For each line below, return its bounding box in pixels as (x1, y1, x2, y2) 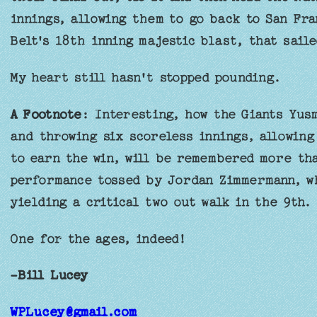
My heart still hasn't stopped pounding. (9, 71, 281, 84)
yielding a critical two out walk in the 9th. (9, 195, 311, 208)
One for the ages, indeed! (9, 232, 187, 245)
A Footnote (9, 108, 81, 120)
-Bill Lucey (9, 269, 88, 282)
